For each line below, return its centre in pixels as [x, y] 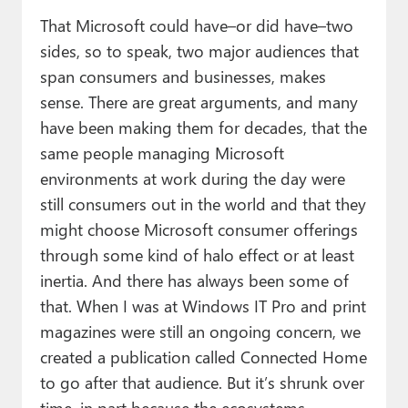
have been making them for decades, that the [203, 127]
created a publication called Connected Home [203, 357]
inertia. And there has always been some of [194, 280]
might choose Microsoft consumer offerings [199, 229]
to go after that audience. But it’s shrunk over [202, 382]
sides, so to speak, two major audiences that [199, 51]
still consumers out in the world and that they [203, 204]
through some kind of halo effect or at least [197, 255]
